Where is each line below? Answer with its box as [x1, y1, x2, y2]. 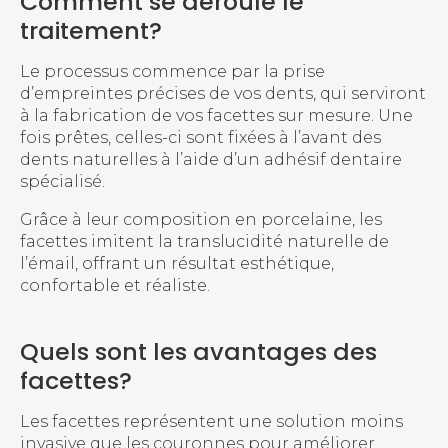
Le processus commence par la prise [20, 62, 325, 82]
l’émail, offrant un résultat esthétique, [20, 254, 334, 274]
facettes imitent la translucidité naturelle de [20, 232, 389, 252]
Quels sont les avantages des [20, 335, 377, 369]
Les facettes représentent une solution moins [20, 412, 403, 432]
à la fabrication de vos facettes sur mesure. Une [20, 106, 413, 126]
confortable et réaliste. [20, 276, 210, 296]
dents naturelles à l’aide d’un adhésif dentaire [20, 150, 402, 170]
